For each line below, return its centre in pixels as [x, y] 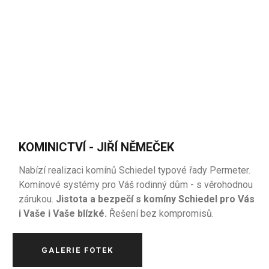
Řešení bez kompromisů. [162, 213]
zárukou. [38, 199]
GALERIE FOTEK [78, 250]
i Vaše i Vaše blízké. [64, 213]
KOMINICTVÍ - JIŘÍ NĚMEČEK [97, 147]
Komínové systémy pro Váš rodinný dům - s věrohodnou [136, 185]
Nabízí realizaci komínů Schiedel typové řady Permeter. [135, 170]
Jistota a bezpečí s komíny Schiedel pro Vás [156, 199]
